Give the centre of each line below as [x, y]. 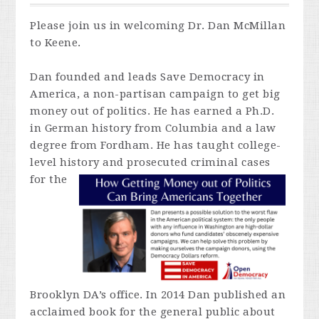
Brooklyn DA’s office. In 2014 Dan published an [158, 294]
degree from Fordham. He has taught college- [156, 145]
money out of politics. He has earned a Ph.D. [152, 111]
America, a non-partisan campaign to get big [155, 94]
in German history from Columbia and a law [153, 128]
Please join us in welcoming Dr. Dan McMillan [158, 26]
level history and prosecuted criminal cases [150, 162]
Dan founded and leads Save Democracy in [147, 77]
